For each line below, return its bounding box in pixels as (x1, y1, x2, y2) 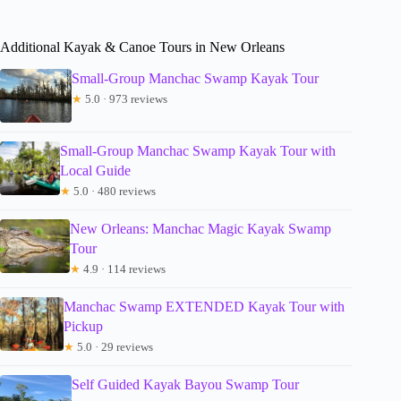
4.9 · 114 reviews (80, 261, 166, 276)
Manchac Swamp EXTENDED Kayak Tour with (64, 298, 346, 314)
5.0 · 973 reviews (82, 91, 167, 106)
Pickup (64, 318, 104, 334)
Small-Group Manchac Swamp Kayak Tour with (59, 142, 336, 158)
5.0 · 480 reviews (70, 183, 156, 198)
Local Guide (59, 162, 131, 178)
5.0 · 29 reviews (74, 339, 154, 354)
